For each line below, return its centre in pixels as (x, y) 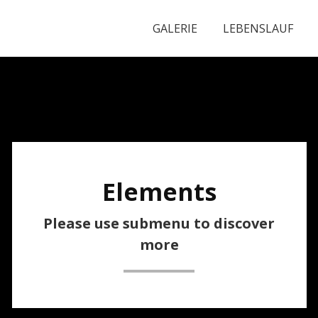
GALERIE (175, 28)
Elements (159, 192)
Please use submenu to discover (159, 223)
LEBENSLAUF (258, 28)
